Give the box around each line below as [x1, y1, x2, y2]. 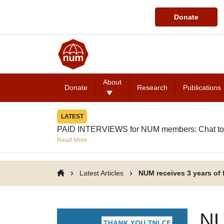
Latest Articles [79, 168, 123, 177]
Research [137, 83, 168, 91]
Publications [183, 83, 221, 91]
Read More [57, 136, 87, 143]
